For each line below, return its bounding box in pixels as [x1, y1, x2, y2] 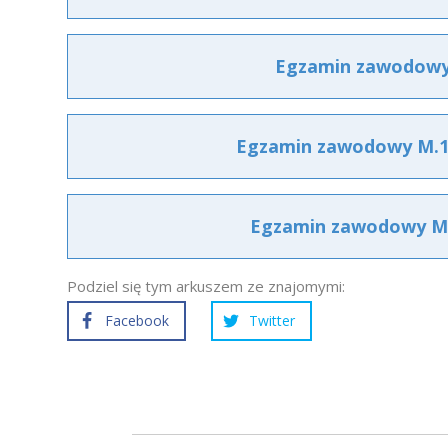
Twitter [249, 311, 295, 330]
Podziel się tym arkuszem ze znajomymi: [67, 276, 345, 296]
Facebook [105, 311, 169, 330]
